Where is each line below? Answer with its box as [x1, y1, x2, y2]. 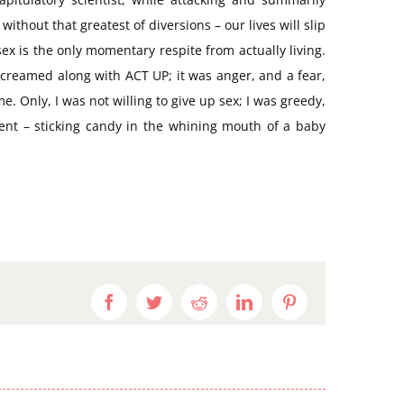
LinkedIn [252, 292, 311, 309]
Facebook [116, 292, 179, 309]
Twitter [161, 292, 208, 309]
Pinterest [297, 292, 353, 309]
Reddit [207, 292, 250, 309]
